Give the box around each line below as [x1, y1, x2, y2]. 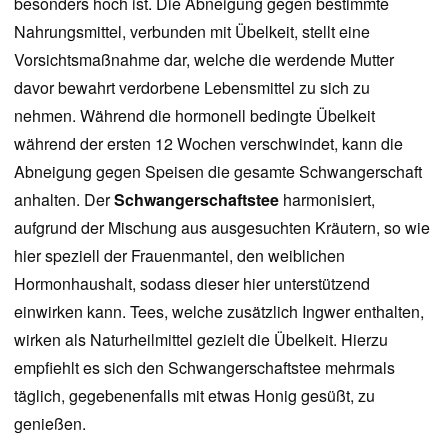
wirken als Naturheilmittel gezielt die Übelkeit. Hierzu [14, 328, 388, 351]
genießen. [14, 412, 86, 435]
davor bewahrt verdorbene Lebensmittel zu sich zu [14, 76, 370, 99]
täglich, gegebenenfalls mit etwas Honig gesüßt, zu [14, 384, 375, 407]
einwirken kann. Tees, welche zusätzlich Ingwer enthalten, [14, 300, 424, 323]
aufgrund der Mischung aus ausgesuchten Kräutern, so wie [14, 216, 430, 239]
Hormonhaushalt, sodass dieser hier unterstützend [14, 272, 370, 295]
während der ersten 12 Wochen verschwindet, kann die [14, 132, 403, 155]
